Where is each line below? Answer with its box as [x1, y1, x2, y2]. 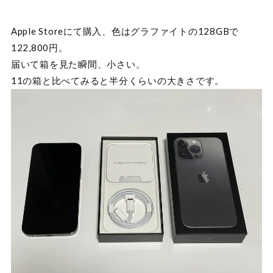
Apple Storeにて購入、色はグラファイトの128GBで [10, 25, 239, 37]
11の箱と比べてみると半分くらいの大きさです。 [10, 74, 225, 86]
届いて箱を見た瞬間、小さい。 [10, 58, 146, 69]
